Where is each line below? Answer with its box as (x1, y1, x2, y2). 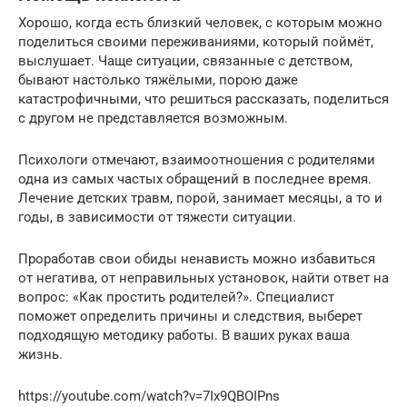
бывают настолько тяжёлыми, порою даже (18, 71, 298, 88)
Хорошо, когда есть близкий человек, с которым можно (18, 14, 382, 31)
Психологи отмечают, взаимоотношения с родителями (18, 151, 375, 168)
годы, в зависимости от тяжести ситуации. (18, 208, 296, 225)
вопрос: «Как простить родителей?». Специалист (18, 288, 334, 305)
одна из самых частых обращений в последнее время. (18, 170, 372, 187)
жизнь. (18, 345, 63, 362)
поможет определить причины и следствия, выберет (18, 307, 362, 324)
